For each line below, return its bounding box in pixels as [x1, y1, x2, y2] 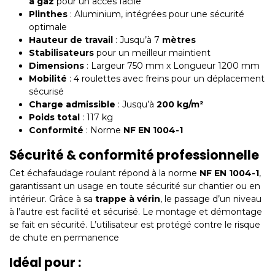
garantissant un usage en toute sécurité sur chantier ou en [9, 180, 260, 192]
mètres [160, 34, 196, 46]
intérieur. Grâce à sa [9, 193, 95, 205]
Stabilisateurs [29, 47, 96, 59]
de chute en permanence [9, 232, 119, 244]
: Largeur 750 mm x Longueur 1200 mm [84, 60, 260, 72]
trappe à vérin [95, 193, 160, 205]
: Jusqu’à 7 [113, 34, 160, 46]
